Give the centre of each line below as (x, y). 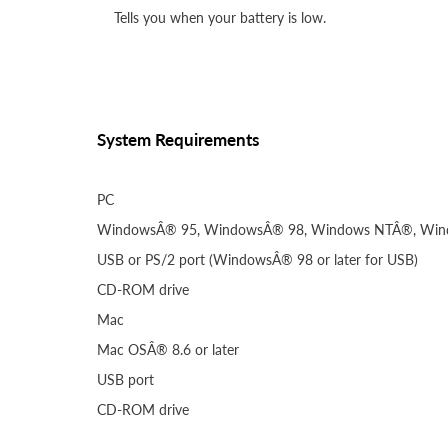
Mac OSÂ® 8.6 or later (168, 350)
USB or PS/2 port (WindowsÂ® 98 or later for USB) (257, 260)
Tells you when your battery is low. (220, 18)
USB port (125, 380)
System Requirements (178, 140)
